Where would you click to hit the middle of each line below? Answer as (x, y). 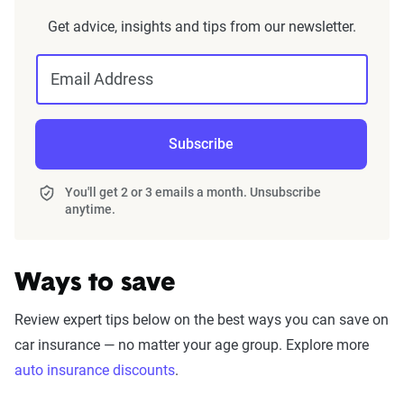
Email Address (102, 78)
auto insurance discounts (95, 370)
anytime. (90, 209)
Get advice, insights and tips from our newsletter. (202, 26)
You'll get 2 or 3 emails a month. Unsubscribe (193, 192)
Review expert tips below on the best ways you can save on (202, 319)
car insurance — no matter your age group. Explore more (192, 344)
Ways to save (95, 284)
